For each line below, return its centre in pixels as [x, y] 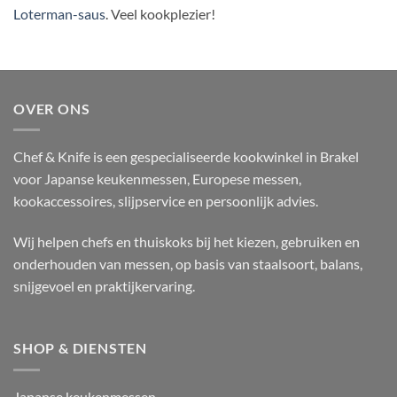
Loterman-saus [59, 14]
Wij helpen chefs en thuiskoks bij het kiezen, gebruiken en [187, 242]
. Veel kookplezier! [160, 14]
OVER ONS [52, 108]
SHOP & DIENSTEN [80, 348]
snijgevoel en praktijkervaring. [104, 286]
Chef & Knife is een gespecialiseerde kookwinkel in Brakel [186, 157]
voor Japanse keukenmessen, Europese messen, [157, 179]
